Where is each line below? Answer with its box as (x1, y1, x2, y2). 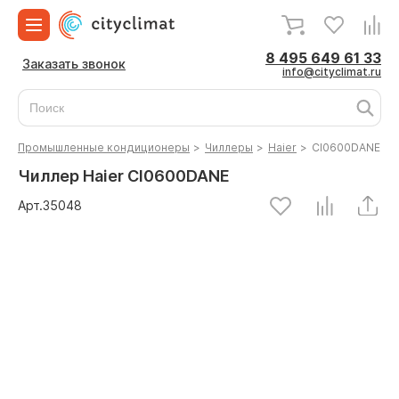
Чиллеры (205, 141, 253, 154)
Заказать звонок (22, 56, 126, 71)
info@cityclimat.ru (282, 65, 381, 78)
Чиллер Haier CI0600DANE (18, 167, 230, 185)
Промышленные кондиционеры (18, 141, 190, 154)
